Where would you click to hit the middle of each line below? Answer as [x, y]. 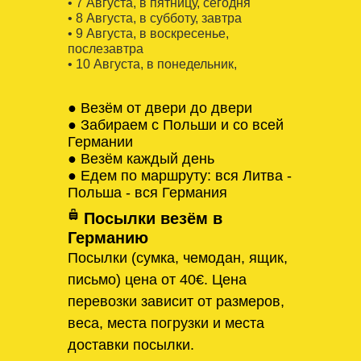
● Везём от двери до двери [160, 108]
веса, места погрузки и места [166, 323]
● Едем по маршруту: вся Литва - [180, 175]
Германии [100, 141]
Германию [108, 237]
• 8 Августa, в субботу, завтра [155, 18]
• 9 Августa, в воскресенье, [148, 33]
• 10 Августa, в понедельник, [152, 64]
